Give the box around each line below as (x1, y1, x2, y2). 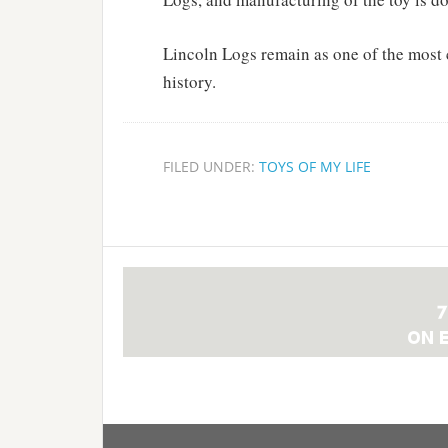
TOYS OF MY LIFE (259, 157, 371, 176)
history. (163, 70, 216, 93)
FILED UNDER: (163, 157, 259, 176)
